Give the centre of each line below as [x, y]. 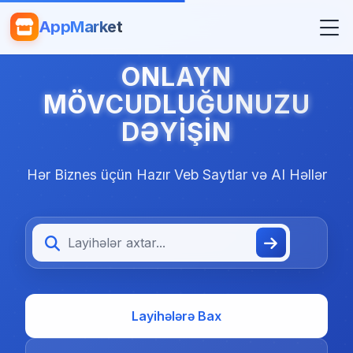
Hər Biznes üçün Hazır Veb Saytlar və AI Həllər [176, 175]
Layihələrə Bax [176, 316]
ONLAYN [176, 77]
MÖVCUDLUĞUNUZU [176, 104]
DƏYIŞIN [176, 132]
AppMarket [80, 27]
